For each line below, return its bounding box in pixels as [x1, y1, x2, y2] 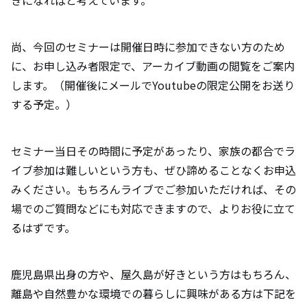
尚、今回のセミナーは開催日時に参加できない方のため [11, 38, 285, 55]
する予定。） [11, 95, 77, 112]
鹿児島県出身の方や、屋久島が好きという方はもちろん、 [11, 265, 296, 282]
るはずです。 [11, 219, 75, 236]
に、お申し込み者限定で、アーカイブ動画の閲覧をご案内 [11, 57, 295, 74]
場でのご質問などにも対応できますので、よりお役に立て [11, 199, 295, 217]
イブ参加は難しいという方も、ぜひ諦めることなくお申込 [11, 161, 296, 178]
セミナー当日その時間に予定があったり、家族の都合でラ [11, 142, 295, 159]
